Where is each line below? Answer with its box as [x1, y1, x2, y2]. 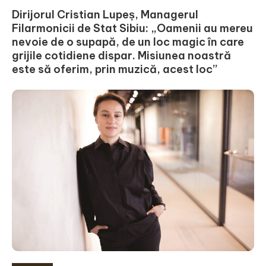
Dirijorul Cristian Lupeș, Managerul [12, 7, 198, 21]
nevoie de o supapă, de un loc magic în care [12, 34, 244, 49]
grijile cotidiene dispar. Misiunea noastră [12, 48, 231, 62]
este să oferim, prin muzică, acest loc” [12, 62, 217, 76]
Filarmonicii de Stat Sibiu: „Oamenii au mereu [12, 21, 253, 35]
